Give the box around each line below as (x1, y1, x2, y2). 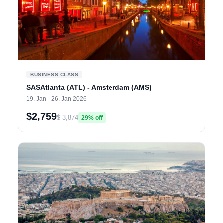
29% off (81, 114, 103, 121)
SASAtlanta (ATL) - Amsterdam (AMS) (26, 83, 152, 91)
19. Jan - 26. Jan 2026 (26, 95, 87, 102)
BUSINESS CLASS (30, 71, 78, 77)
